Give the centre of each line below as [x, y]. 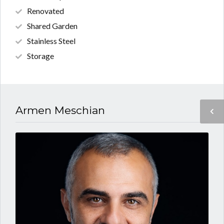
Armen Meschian [60, 110]
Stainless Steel [51, 40]
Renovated [45, 10]
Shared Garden [52, 25]
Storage [40, 55]
